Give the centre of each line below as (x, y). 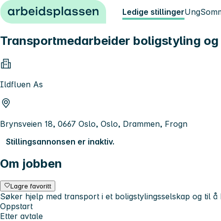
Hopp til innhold (34, 9)
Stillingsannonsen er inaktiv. (60, 141)
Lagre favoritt (31, 186)
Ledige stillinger (153, 12)
